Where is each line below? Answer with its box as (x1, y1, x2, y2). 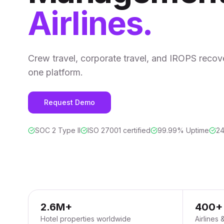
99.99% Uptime (157, 126, 209, 134)
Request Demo (44, 98, 95, 106)
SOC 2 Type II (35, 126, 80, 134)
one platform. (28, 67, 83, 77)
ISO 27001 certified (87, 126, 150, 134)
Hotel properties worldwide (40, 214, 131, 223)
